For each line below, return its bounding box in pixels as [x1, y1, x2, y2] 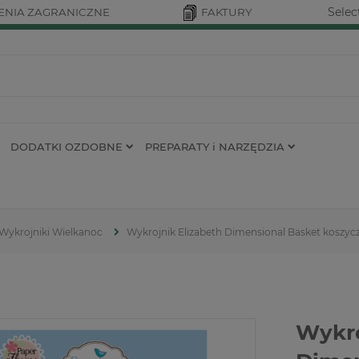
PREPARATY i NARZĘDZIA [145, 139, 284, 153]
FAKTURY [201, 6, 252, 18]
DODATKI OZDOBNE [10, 139, 123, 153]
